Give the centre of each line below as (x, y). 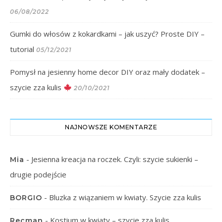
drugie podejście (38, 175)
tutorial (22, 49)
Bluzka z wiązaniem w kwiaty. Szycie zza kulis (125, 197)
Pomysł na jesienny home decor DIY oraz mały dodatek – (108, 72)
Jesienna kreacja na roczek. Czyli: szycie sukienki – (115, 159)
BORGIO (26, 198)
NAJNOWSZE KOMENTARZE (111, 127)
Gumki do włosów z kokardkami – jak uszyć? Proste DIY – (107, 34)
